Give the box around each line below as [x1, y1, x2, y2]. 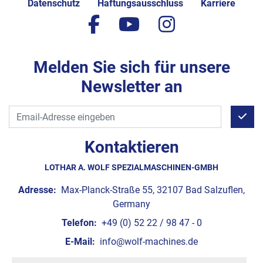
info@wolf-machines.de [97, 236, 198, 247]
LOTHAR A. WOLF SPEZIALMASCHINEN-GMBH [45, 163, 218, 172]
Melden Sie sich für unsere [33, 58, 230, 77]
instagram [174, 13, 258, 35]
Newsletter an [80, 77, 183, 96]
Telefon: [61, 217, 97, 228]
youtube [139, 13, 206, 35]
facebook [99, 13, 177, 35]
